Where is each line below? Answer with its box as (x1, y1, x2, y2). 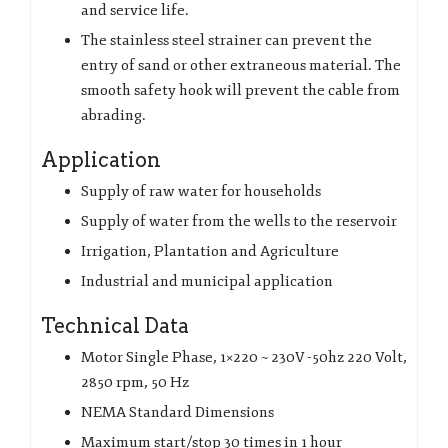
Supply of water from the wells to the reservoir (81, 211, 397, 231)
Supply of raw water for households (81, 181, 321, 201)
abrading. (81, 105, 146, 125)
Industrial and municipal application (81, 271, 333, 291)
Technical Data (41, 313, 189, 338)
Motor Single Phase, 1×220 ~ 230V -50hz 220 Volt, (81, 347, 407, 367)
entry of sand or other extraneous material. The (81, 55, 401, 75)
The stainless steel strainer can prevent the (81, 30, 372, 50)
